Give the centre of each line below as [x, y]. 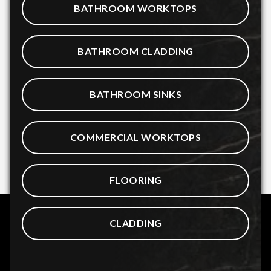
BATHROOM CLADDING [135, 51]
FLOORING [135, 180]
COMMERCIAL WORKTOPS [135, 137]
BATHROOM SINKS [135, 94]
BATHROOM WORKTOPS [135, 8]
